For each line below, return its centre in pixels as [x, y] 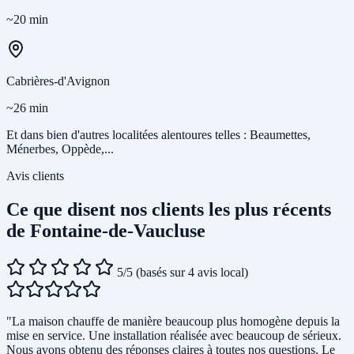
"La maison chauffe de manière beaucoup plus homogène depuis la [173, 322]
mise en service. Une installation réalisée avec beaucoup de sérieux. [174, 336]
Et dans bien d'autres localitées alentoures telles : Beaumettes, [158, 135]
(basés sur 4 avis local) [192, 273]
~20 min [27, 20]
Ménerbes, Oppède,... [60, 149]
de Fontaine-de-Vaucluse [106, 231]
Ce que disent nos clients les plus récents [169, 210]
